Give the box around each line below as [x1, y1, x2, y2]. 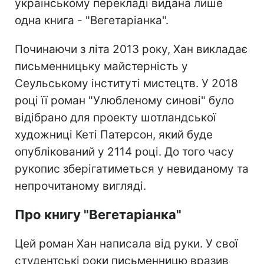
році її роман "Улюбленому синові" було [15, 93, 234, 107]
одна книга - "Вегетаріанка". [15, 13, 169, 27]
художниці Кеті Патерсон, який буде [15, 127, 213, 141]
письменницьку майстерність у [15, 59, 188, 73]
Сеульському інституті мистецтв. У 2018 [15, 76, 238, 90]
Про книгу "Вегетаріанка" [15, 206, 181, 222]
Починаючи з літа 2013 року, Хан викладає [15, 42, 247, 56]
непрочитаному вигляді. [15, 179, 146, 193]
